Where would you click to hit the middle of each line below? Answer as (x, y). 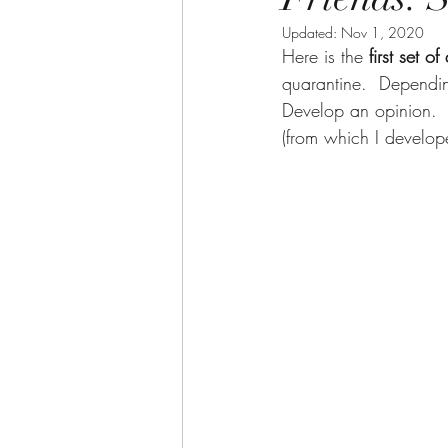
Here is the (325, 56)
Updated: (311, 32)
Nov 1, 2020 (382, 32)
